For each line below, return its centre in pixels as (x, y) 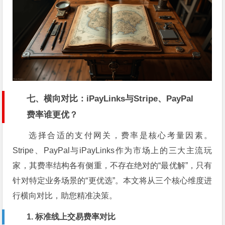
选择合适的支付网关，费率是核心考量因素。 (121, 136)
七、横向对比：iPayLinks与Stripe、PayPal (110, 99)
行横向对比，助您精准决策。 (65, 196)
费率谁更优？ (52, 115)
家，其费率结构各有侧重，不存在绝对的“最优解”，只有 (113, 166)
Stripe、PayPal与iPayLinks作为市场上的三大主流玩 (113, 151)
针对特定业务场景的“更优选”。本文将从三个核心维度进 (113, 181)
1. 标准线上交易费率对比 (71, 217)
